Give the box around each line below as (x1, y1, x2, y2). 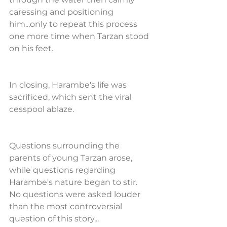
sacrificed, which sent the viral (9, 92, 133, 102)
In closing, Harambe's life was (9, 80, 129, 90)
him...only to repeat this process (9, 19, 139, 29)
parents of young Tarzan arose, (9, 153, 134, 163)
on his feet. (9, 44, 53, 53)
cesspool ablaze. (9, 104, 76, 114)
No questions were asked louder (9, 190, 142, 199)
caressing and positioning (9, 7, 116, 17)
